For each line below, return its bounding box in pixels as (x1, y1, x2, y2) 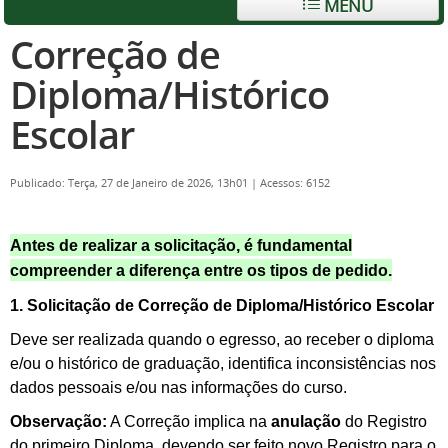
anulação (271, 413, 341, 430)
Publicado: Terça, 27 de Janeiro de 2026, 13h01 (10, 176, 251, 190)
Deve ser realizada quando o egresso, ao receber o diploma (10, 331, 434, 348)
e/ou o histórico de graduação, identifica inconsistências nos (10, 355, 436, 372)
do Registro (341, 413, 427, 430)
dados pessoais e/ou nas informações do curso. (10, 379, 347, 396)
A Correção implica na (107, 413, 271, 430)
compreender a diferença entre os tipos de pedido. (10, 262, 392, 279)
